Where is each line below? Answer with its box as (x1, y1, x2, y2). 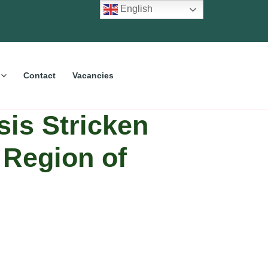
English (118, 4, 153, 14)
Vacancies (72, 70, 114, 80)
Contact (23, 70, 56, 80)
